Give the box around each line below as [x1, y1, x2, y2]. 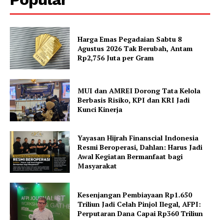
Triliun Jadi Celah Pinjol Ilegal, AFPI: [78, 199, 201, 209]
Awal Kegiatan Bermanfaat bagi [78, 152, 183, 162]
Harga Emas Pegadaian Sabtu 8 [78, 34, 182, 44]
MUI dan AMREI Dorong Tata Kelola [78, 86, 201, 96]
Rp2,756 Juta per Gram [78, 53, 154, 62]
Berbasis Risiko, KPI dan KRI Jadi [78, 95, 190, 105]
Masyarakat [78, 161, 117, 171]
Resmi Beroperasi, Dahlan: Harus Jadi [78, 142, 203, 152]
